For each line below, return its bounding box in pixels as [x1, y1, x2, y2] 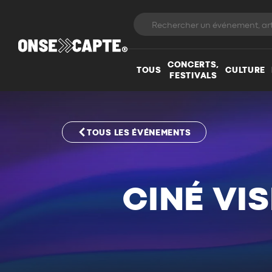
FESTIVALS [169, 71, 217, 80]
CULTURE [225, 66, 266, 75]
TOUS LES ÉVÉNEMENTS [87, 128, 191, 137]
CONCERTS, [167, 60, 220, 69]
